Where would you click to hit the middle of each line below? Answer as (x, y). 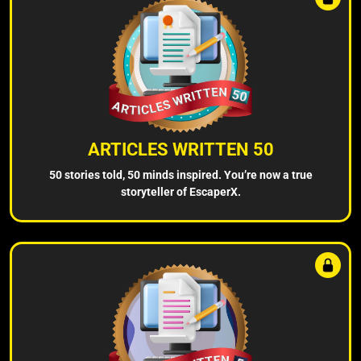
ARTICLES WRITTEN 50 (180, 149)
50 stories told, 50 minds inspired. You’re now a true (180, 174)
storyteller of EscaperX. (180, 191)
